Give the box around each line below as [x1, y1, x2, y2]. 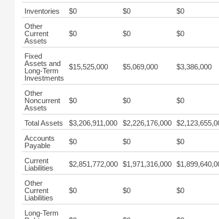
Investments [24, 74, 64, 82]
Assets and [24, 59, 61, 67]
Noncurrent [24, 96, 60, 105]
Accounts [24, 134, 55, 142]
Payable [24, 141, 50, 150]
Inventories [24, 7, 60, 15]
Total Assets [24, 119, 63, 127]
